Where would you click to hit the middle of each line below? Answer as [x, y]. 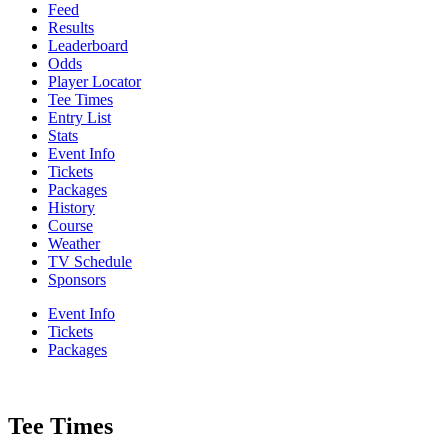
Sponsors [77, 279]
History [71, 207]
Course [70, 225]
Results [71, 27]
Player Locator [94, 81]
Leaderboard [88, 45]
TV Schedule [90, 261]
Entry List [79, 117]
